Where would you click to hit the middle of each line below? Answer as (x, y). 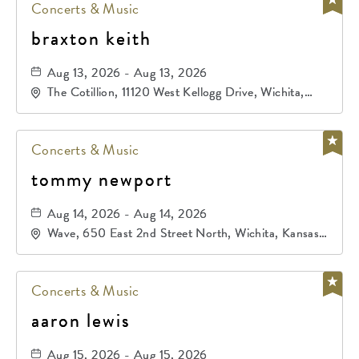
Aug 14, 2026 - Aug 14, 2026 (127, 214)
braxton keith (91, 38)
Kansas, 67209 (88, 108)
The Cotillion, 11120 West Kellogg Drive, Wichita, (176, 92)
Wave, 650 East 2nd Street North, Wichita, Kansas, (185, 233)
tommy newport (102, 179)
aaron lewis (81, 321)
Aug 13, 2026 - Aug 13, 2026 (127, 73)
